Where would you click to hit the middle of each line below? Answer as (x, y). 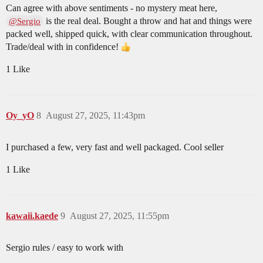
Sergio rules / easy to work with (65, 248)
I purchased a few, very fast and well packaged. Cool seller (115, 147)
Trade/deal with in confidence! (63, 47)
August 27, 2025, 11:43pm (95, 116)
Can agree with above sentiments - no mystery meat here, (112, 8)
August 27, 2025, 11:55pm (119, 216)
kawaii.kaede (32, 216)
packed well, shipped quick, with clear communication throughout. (129, 34)
